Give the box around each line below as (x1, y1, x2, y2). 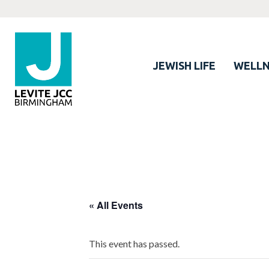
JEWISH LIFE (153, 59, 216, 72)
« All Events (89, 198, 143, 213)
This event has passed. (89, 238, 180, 250)
